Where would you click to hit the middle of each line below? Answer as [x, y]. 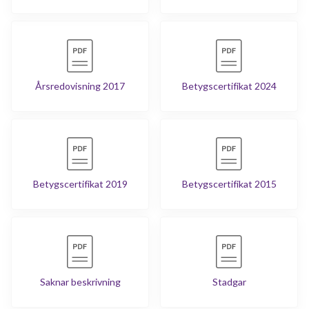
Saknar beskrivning [80, 282]
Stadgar [229, 282]
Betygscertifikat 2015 [229, 184]
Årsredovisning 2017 [80, 86]
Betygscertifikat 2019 [80, 184]
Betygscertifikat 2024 [229, 86]
